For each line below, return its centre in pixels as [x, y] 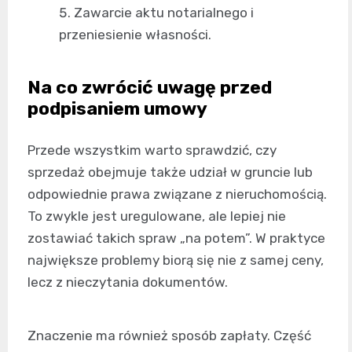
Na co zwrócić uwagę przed [150, 87]
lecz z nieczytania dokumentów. [128, 282]
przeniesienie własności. [135, 34]
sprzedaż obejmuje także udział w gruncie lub [170, 172]
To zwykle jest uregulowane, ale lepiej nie [157, 216]
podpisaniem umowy [117, 108]
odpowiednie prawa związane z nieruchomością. [177, 194]
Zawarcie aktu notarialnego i [164, 12]
